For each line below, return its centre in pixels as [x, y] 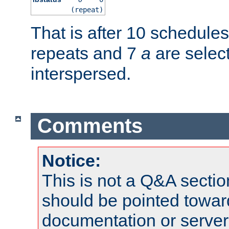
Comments [90, 126]
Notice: [71, 161]
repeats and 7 [86, 53]
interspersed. [81, 73]
